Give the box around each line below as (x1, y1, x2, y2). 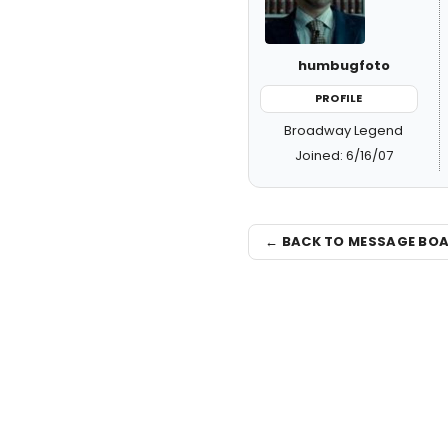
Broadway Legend (284, 120, 404, 140)
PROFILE (315, 90, 363, 106)
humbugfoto (297, 56, 390, 75)
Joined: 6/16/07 (294, 145, 393, 165)
